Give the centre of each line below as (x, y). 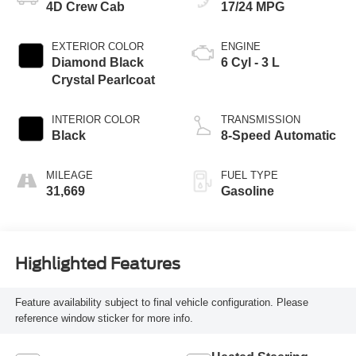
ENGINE (241, 46)
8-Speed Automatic (279, 135)
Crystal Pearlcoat (103, 79)
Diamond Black (97, 62)
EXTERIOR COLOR (97, 46)
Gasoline (248, 191)
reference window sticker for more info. (104, 318)
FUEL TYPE (250, 175)
